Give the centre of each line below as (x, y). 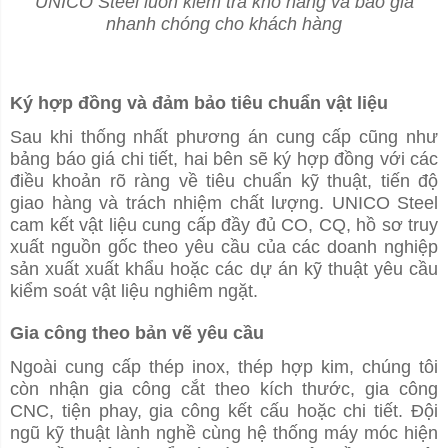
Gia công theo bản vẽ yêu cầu (137, 333)
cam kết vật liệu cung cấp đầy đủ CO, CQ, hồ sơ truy (224, 225)
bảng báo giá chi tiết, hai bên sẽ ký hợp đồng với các (224, 159)
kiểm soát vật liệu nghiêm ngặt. (134, 291)
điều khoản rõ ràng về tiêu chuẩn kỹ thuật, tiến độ (224, 181)
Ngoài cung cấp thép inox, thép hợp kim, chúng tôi (224, 367)
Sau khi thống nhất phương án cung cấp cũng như (224, 137)
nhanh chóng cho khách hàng (224, 24)
